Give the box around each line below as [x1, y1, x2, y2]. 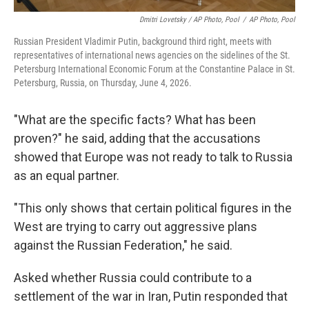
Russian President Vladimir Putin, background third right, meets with [14, 36, 272, 47]
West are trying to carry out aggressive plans [14, 219, 257, 234]
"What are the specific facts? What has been [14, 112, 256, 127]
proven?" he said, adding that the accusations [14, 131, 261, 146]
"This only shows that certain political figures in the [14, 201, 292, 215]
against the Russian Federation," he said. [14, 238, 232, 252]
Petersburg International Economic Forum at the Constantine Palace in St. [14, 63, 295, 74]
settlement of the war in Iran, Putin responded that [14, 289, 288, 303]
